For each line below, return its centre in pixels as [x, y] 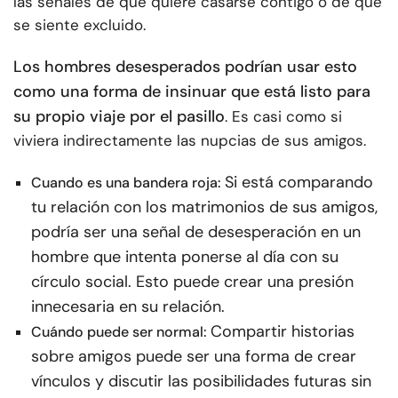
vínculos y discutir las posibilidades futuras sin [201, 382]
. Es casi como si [283, 117]
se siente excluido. [80, 25]
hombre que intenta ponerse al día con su [185, 257]
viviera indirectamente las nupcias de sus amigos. [190, 141]
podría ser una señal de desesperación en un [196, 232]
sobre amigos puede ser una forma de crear [194, 357]
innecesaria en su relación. [128, 307]
